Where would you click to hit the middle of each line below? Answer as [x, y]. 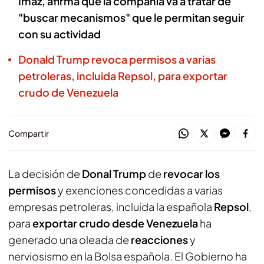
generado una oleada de [70, 240]
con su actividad [60, 34]
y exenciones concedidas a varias [140, 190]
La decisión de [45, 174]
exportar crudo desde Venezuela [115, 223]
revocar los [192, 174]
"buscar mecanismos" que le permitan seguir [131, 17]
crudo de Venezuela [68, 92]
